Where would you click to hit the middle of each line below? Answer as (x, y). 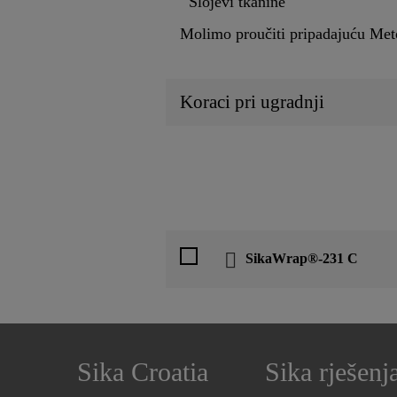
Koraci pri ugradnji (252, 102)
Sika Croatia (143, 372)
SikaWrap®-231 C (302, 259)
